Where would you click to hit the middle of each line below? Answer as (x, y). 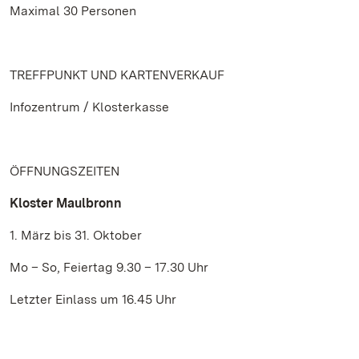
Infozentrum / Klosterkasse (89, 107)
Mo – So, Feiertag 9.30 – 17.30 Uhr (109, 267)
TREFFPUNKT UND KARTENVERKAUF (117, 75)
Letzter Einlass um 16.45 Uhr (93, 299)
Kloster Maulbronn (66, 203)
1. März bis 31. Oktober (76, 235)
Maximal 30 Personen (73, 11)
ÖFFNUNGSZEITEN (65, 171)
